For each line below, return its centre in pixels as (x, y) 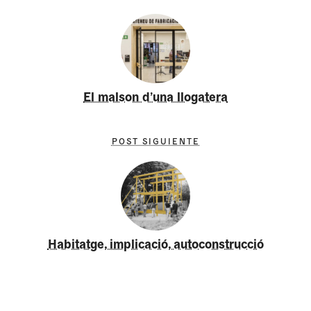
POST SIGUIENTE (155, 141)
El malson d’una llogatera (155, 96)
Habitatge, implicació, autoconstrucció (155, 243)
